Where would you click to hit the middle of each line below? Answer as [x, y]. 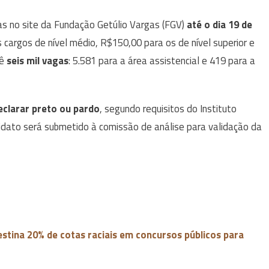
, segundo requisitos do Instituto [168, 108]
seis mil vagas [38, 60]
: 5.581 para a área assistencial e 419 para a [162, 60]
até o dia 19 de [219, 24]
